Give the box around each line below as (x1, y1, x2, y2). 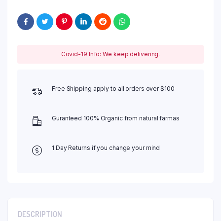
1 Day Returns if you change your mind (52, 144, 160, 151)
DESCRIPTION (18, 209, 62, 219)
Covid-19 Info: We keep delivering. (61, 50, 160, 58)
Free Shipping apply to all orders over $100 (52, 84, 175, 92)
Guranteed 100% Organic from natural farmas (52, 114, 180, 122)
